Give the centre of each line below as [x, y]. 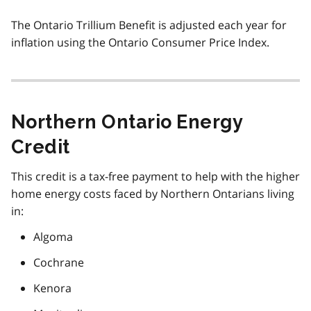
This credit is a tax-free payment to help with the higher [155, 177]
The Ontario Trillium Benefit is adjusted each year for [149, 25]
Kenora [52, 288]
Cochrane [59, 263]
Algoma [53, 237]
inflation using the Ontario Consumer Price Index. [140, 43]
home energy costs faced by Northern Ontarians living [153, 194]
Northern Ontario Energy [127, 122]
